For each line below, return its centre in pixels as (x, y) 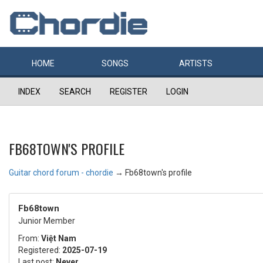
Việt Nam (59, 238)
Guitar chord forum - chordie (61, 173)
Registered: (40, 250)
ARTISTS (196, 63)
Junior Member (47, 221)
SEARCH (75, 92)
